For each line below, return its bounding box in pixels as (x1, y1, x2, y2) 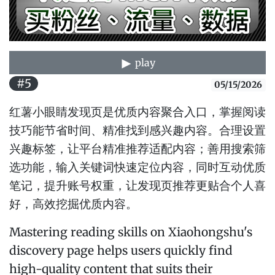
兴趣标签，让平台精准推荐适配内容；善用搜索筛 (9, 141, 266, 157)
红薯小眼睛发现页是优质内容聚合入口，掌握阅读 (9, 104, 266, 120)
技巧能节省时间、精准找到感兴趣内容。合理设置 (9, 123, 266, 138)
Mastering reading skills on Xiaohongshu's (9, 225, 252, 240)
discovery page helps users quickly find (9, 243, 233, 258)
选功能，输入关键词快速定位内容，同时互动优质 (9, 160, 266, 175)
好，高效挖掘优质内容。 (9, 196, 137, 212)
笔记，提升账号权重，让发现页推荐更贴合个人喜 (9, 178, 266, 193)
